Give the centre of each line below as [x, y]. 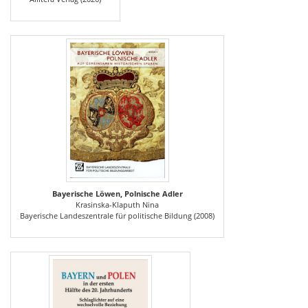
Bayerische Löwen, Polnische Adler [117, 194]
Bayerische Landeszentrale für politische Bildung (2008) [117, 216]
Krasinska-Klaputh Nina [117, 205]
